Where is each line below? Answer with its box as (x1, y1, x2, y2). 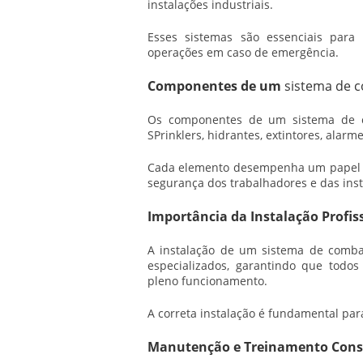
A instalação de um (147, 242, 263, 258)
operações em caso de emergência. (147, 45, 339, 60)
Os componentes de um (147, 112, 293, 127)
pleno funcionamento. (147, 273, 267, 288)
